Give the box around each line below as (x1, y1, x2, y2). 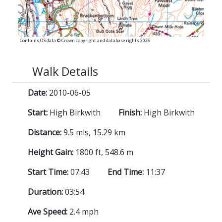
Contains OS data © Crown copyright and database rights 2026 (20, 37, 150, 44)
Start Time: (28, 166, 70, 178)
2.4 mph (69, 206, 99, 218)
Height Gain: (28, 147, 75, 158)
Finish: (118, 107, 144, 118)
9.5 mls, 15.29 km (63, 127, 125, 138)
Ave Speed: (28, 206, 69, 218)
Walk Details (32, 63, 99, 80)
